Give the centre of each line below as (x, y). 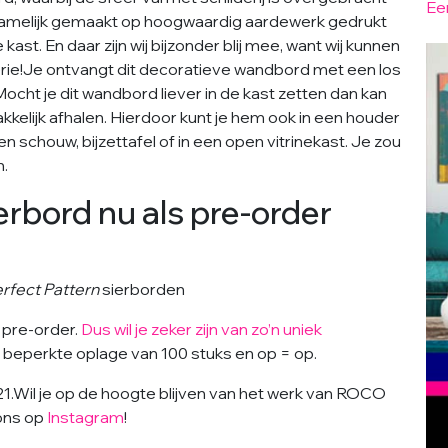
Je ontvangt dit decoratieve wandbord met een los (212, 69)
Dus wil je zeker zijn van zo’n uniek (201, 329)
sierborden (143, 289)
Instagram (85, 417)
